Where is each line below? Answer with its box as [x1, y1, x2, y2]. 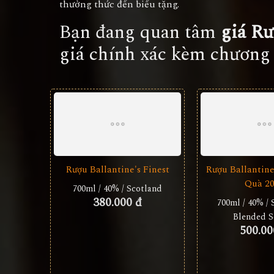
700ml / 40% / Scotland [73, 182, 162, 195]
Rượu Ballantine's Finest [65, 163, 169, 177]
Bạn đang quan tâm [59, 18, 221, 46]
